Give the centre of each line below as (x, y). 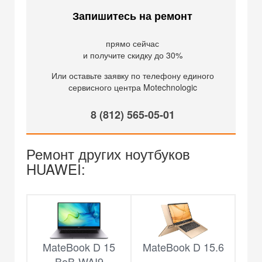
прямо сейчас (132, 44)
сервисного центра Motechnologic (132, 87)
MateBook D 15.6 (183, 247)
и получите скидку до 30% (132, 55)
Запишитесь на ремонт (132, 16)
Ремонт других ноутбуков (108, 154)
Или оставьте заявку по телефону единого (132, 76)
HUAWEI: (56, 169)
